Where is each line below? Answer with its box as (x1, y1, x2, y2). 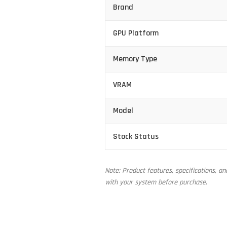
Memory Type (113, 54, 157, 65)
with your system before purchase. (105, 178, 207, 187)
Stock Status (113, 131, 159, 142)
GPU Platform (113, 28, 159, 39)
